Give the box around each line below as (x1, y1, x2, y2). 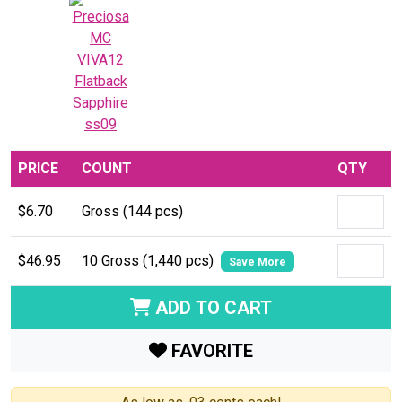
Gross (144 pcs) (82, 202, 183, 220)
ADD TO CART (150, 296, 272, 319)
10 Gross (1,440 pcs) (82, 251, 217, 269)
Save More (228, 255, 286, 268)
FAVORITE (167, 339, 253, 362)
